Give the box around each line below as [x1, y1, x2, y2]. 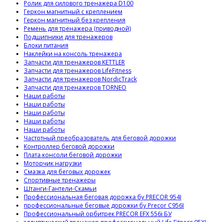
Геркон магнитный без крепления [24, 15, 125, 24]
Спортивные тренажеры [24, 175, 96, 184]
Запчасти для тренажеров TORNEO [24, 83, 126, 92]
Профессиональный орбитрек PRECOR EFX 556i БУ [24, 209, 171, 218]
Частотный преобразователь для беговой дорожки [24, 133, 176, 142]
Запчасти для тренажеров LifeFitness [24, 66, 131, 75]
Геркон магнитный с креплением [24, 7, 122, 16]
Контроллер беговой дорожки [24, 142, 114, 151]
